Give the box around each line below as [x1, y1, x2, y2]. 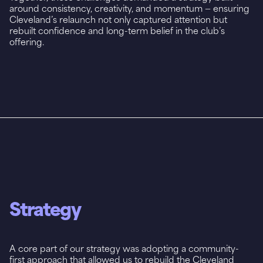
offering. [9, 35, 44, 47]
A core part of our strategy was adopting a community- [9, 242, 239, 254]
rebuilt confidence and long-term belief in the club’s [9, 24, 225, 36]
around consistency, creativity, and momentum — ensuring [9, 2, 249, 14]
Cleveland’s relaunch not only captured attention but [9, 13, 227, 25]
